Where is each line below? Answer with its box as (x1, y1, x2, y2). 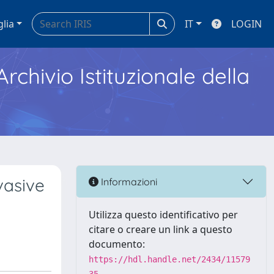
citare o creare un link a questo (89, 223, 232, 236)
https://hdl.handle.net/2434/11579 (89, 254, 250, 264)
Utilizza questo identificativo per (89, 208, 238, 221)
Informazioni (98, 175, 157, 188)
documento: (89, 237, 145, 251)
